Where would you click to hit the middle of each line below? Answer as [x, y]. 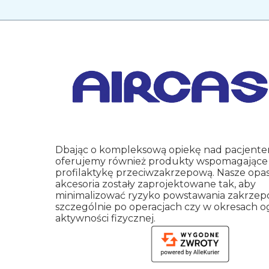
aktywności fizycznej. [106, 219]
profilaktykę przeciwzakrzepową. [135, 173]
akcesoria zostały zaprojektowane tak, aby [156, 184]
